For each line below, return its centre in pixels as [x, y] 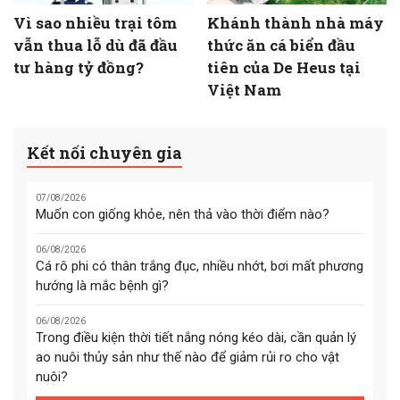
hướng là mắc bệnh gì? [102, 286]
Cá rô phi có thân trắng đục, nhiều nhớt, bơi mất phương [200, 267]
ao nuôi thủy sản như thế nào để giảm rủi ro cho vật [187, 358]
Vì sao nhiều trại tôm [95, 22]
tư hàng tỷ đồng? [79, 67]
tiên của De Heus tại [283, 67]
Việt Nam [244, 89]
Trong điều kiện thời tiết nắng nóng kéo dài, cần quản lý [196, 338]
